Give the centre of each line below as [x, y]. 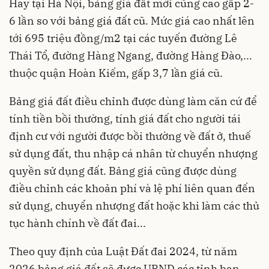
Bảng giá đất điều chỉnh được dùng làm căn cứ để [133, 101]
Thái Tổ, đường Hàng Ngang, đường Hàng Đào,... [131, 56]
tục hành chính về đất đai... [77, 223]
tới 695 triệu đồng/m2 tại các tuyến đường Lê [123, 38]
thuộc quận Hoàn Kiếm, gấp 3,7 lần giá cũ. [116, 73]
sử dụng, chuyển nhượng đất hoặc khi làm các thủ [134, 206]
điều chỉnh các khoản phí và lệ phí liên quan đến [132, 189]
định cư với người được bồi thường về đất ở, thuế [130, 136]
